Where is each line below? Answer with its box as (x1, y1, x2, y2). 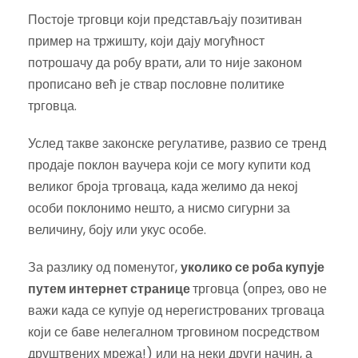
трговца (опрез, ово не (193, 279, 327, 298)
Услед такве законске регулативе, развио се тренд (28, 133, 326, 153)
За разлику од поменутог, (28, 257, 181, 276)
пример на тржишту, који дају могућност (28, 31, 265, 50)
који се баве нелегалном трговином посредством (28, 322, 320, 341)
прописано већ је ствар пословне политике (28, 74, 284, 93)
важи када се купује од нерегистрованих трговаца (28, 300, 324, 320)
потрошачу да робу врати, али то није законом (28, 53, 302, 72)
